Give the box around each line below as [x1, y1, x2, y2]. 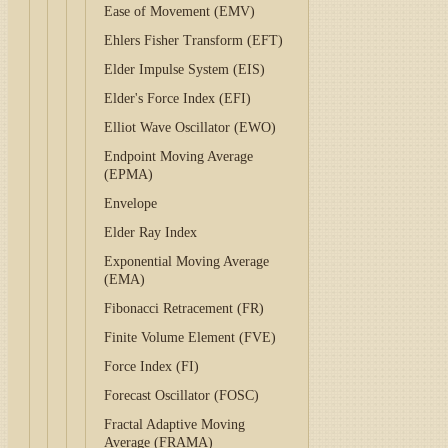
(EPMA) [104, 167, 154, 182]
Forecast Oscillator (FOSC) [104, 388, 260, 403]
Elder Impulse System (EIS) [104, 62, 266, 77]
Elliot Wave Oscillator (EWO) [104, 120, 277, 135]
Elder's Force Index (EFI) [104, 91, 252, 106]
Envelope [104, 196, 158, 211]
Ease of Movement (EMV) [104, 4, 256, 19]
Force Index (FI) [104, 359, 200, 374]
